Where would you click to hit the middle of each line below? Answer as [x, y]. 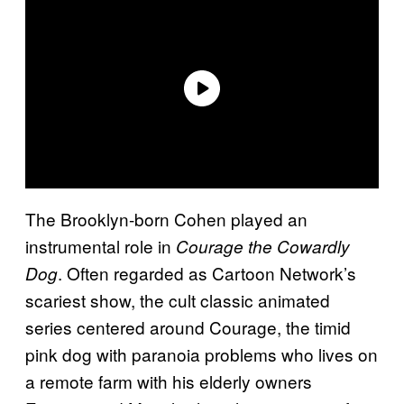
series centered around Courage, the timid [188, 326]
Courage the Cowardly [263, 246]
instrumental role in [101, 245]
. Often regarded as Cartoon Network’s [207, 272]
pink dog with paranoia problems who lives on [202, 353]
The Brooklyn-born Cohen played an [166, 218]
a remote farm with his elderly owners [169, 381]
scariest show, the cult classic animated [178, 299]
